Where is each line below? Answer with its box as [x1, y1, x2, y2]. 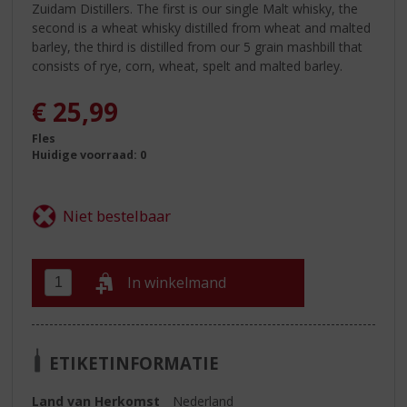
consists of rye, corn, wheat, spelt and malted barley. [32, 56, 343, 74]
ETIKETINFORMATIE [49, 351, 220, 374]
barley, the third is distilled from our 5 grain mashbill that [32, 37, 363, 55]
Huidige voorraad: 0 [32, 147, 147, 164]
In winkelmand [127, 273, 227, 293]
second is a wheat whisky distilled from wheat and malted [32, 18, 372, 36]
